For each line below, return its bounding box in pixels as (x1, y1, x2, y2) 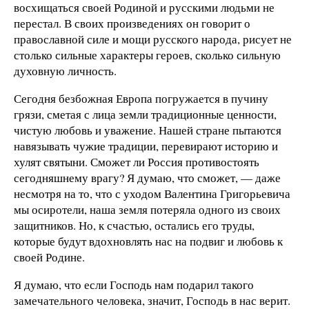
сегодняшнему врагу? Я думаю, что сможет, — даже (14, 170, 281, 186)
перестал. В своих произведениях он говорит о (14, 15, 250, 32)
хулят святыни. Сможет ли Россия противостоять (14, 154, 259, 170)
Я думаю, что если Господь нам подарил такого (14, 277, 254, 293)
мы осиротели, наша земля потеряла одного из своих (14, 201, 281, 218)
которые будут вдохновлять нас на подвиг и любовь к (14, 233, 283, 250)
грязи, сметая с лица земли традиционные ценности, (14, 106, 277, 123)
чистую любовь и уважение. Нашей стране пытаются (14, 122, 281, 139)
